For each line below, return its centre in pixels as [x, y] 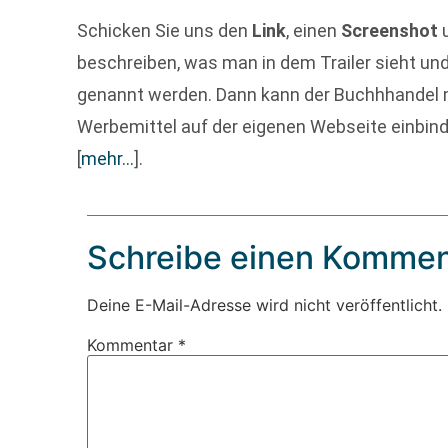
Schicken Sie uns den [165, 31]
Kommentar [133, 344]
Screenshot [390, 31]
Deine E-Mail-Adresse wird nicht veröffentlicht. [265, 304]
